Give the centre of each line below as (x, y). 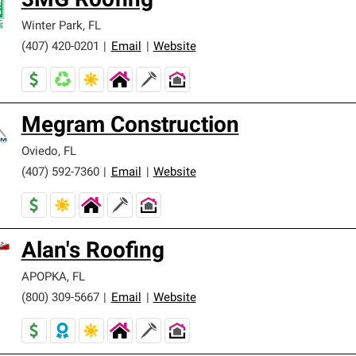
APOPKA (44, 278)
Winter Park (52, 27)
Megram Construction (130, 126)
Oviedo (39, 152)
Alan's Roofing (93, 252)
